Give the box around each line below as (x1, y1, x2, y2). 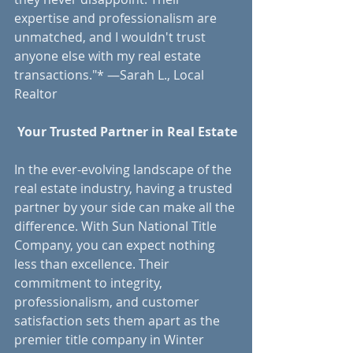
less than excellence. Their (14, 255, 173, 273)
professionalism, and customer (14, 292, 203, 310)
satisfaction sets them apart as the (14, 311, 223, 329)
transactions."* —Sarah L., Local (14, 65, 207, 84)
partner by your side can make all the (14, 198, 238, 216)
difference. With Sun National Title (14, 217, 220, 235)
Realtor (14, 84, 58, 102)
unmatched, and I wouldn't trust (14, 28, 209, 46)
